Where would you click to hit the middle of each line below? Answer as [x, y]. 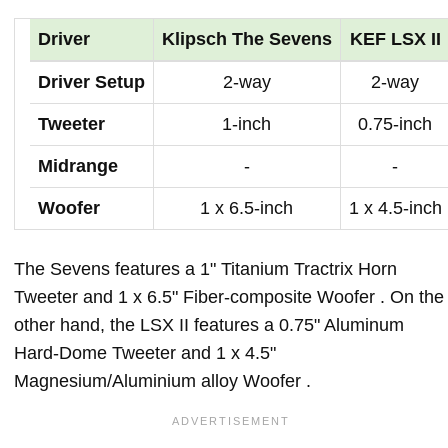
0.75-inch [395, 123]
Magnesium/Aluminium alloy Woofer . [162, 380]
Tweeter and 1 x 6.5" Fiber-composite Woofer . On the [229, 296]
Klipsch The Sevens [247, 38]
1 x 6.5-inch [247, 207]
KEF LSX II [395, 38]
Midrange [78, 165]
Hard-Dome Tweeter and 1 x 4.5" [145, 352]
